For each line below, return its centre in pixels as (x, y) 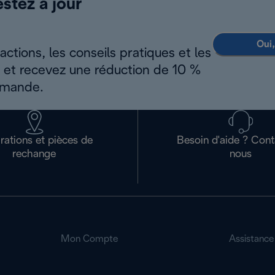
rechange (34, 154)
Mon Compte (90, 239)
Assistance (251, 239)
